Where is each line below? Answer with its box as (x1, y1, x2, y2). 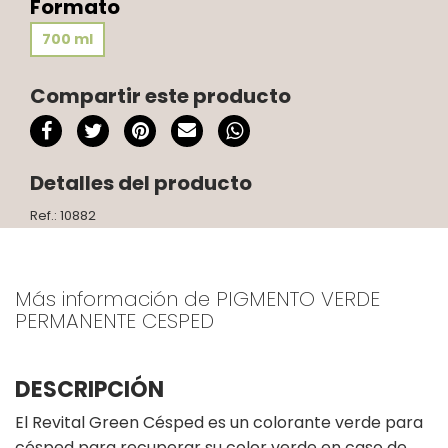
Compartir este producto (30, 81, 291, 110)
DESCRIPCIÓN (15, 373, 164, 405)
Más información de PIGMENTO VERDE (15, 284, 380, 313)
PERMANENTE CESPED (15, 306, 214, 335)
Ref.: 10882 (30, 206, 96, 224)
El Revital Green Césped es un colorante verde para (15, 410, 423, 434)
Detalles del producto (30, 168, 252, 197)
